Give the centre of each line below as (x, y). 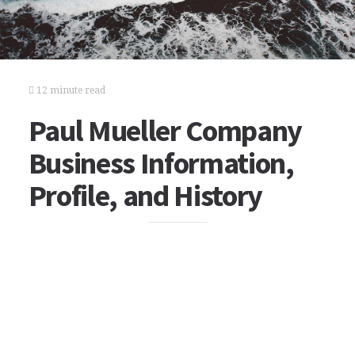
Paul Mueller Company (165, 130)
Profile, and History (145, 195)
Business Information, (161, 163)
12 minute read (69, 90)
